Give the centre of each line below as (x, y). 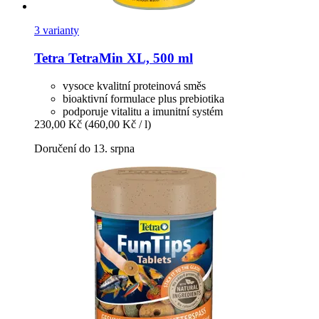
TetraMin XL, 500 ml (129, 58)
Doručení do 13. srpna (84, 148)
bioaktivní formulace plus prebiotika (143, 98)
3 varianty (57, 31)
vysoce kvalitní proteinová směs (134, 85)
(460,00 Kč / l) (118, 124)
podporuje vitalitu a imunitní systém (143, 111)
